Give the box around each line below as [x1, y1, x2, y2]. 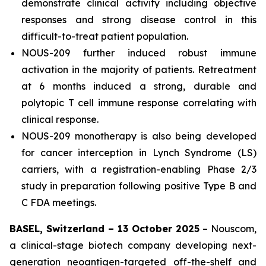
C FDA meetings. [21, 197, 96, 208]
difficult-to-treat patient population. [21, 30, 188, 42]
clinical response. [21, 113, 99, 125]
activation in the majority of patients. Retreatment [21, 64, 256, 75]
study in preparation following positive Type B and [21, 180, 256, 192]
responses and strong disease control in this [21, 14, 256, 26]
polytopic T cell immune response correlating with [21, 97, 256, 109]
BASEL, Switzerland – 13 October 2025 [9, 223, 199, 235]
